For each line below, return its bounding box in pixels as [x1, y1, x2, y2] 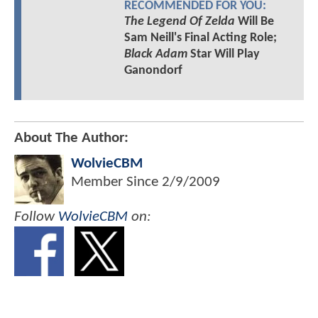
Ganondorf [124, 63, 182, 77]
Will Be [234, 14, 274, 28]
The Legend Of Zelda [124, 14, 235, 28]
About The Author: [14, 130, 128, 146]
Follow [14, 209, 58, 224]
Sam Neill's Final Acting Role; [124, 31, 277, 45]
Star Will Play [187, 47, 260, 61]
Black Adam [124, 47, 187, 61]
